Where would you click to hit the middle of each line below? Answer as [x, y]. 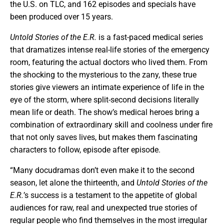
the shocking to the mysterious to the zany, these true [103, 75]
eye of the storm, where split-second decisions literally [104, 100]
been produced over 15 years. [61, 17]
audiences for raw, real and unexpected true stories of [104, 208]
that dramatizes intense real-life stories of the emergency [110, 50]
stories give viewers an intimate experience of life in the [107, 87]
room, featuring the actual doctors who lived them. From [109, 62]
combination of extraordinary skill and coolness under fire [111, 125]
